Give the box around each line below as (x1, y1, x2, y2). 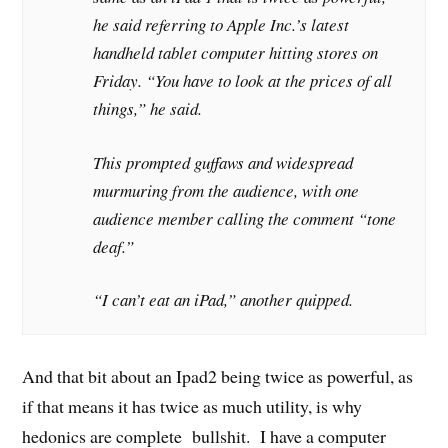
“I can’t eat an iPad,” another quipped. (93, 288, 354, 312)
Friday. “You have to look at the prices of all (93, 69, 393, 93)
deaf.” (93, 234, 135, 258)
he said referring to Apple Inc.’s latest (93, 13, 350, 37)
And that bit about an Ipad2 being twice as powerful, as (22, 363, 414, 388)
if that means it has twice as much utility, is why (22, 393, 363, 418)
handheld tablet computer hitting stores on (93, 41, 379, 65)
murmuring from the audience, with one (93, 178, 360, 202)
